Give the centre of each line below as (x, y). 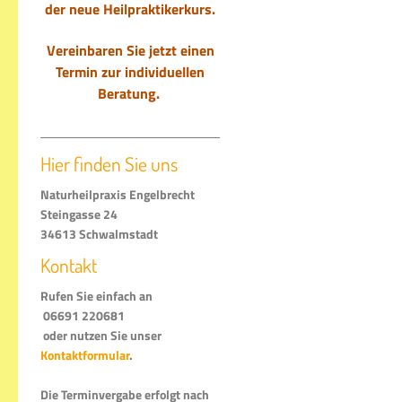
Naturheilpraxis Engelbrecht (118, 195)
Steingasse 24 (80, 215)
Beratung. (130, 94)
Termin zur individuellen (130, 72)
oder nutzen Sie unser (102, 336)
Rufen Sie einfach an (96, 297)
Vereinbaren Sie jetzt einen (130, 51)
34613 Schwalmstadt (99, 235)
